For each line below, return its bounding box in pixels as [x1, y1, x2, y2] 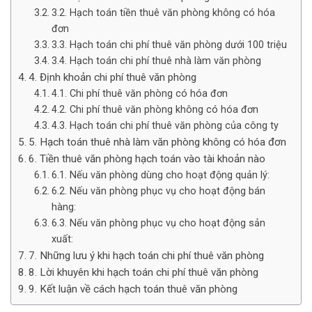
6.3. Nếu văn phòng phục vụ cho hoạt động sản [51, 217, 265, 229]
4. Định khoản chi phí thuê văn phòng [29, 71, 197, 84]
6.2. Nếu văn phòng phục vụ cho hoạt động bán [51, 185, 265, 197]
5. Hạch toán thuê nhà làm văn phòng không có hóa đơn [29, 136, 287, 148]
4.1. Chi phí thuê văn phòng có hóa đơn [51, 88, 228, 100]
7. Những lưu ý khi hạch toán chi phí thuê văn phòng [29, 249, 265, 262]
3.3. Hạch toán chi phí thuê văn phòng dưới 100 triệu [51, 39, 287, 51]
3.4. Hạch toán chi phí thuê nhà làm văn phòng [51, 55, 261, 67]
